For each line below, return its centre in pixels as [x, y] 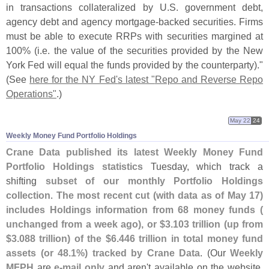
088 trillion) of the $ [65, 239]
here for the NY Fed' [74, 80]
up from [245, 224]
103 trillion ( [200, 224]
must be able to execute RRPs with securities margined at [134, 36]
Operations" [31, 94]
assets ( [25, 253]
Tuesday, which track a [203, 167]
